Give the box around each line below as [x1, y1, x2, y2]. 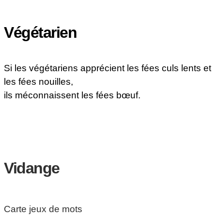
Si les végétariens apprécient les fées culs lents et [4, 63, 211, 74]
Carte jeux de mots [4, 204, 82, 215]
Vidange [4, 159, 60, 177]
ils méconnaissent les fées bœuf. [4, 90, 140, 101]
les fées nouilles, [4, 77, 73, 87]
